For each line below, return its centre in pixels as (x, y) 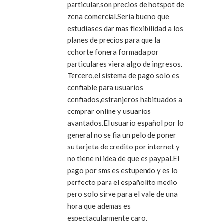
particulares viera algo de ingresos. (125, 64)
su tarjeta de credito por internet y (123, 147)
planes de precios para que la (114, 40)
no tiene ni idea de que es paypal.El (123, 159)
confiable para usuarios (105, 88)
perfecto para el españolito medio (122, 182)
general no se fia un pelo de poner (122, 135)
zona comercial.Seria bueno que (118, 17)
